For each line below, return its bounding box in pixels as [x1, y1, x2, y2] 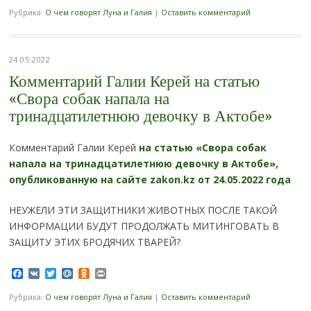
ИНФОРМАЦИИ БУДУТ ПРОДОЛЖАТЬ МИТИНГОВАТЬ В [8, 219, 279, 233]
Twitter [56, 265, 94, 281]
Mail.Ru [72, 265, 111, 281]
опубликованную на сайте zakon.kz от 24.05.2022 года [8, 173, 291, 187]
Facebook [22, 265, 73, 281]
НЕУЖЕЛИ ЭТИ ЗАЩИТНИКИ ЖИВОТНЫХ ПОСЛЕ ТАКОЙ [8, 203, 277, 217]
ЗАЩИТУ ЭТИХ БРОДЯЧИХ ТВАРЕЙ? [8, 235, 180, 249]
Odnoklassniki [89, 265, 163, 281]
